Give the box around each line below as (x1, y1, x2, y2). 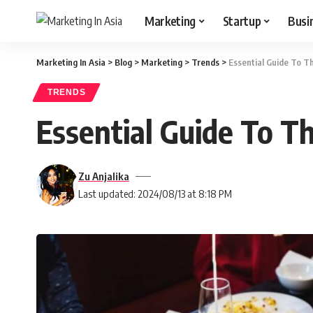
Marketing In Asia (36, 57, 105, 68)
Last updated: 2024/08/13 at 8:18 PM (78, 187, 232, 200)
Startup (222, 13, 261, 29)
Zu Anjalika (78, 170, 129, 182)
